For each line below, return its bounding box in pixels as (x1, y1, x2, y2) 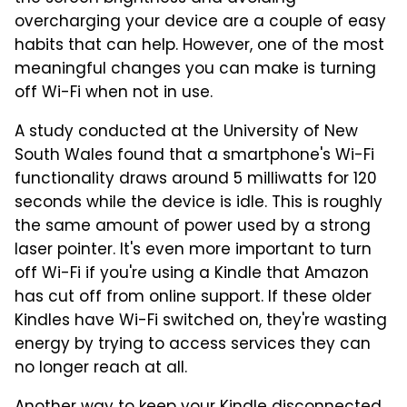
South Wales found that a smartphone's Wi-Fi (15, 144, 374, 170)
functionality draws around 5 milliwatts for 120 (15, 167, 377, 194)
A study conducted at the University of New (15, 120, 358, 146)
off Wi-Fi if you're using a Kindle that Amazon (15, 262, 369, 288)
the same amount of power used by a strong (15, 214, 371, 241)
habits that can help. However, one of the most (15, 34, 384, 60)
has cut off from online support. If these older (15, 285, 372, 312)
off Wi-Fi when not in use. (15, 81, 213, 107)
